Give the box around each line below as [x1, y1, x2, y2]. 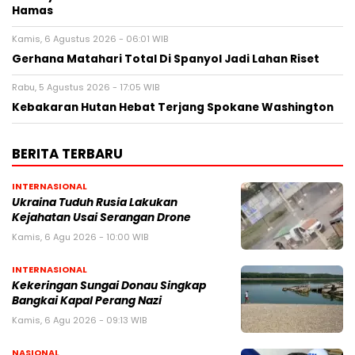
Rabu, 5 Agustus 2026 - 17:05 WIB [12, 80, 159, 94]
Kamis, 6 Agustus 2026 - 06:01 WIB [12, 32, 168, 45]
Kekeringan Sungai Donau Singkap [12, 277, 206, 293]
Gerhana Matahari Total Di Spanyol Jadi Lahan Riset [12, 51, 319, 67]
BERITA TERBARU [12, 143, 123, 163]
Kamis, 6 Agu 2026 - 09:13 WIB [12, 313, 147, 326]
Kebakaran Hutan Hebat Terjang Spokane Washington [12, 99, 334, 115]
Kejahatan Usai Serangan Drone [12, 209, 191, 225]
